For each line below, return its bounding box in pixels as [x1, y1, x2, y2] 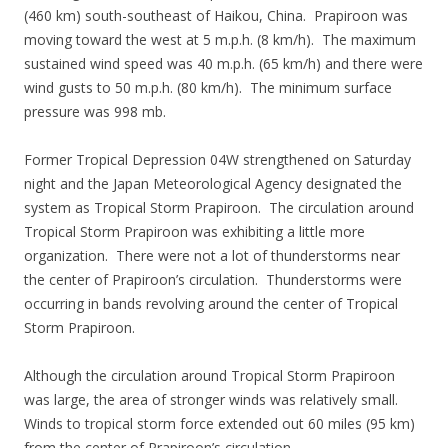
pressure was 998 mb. [24, 102, 166, 121]
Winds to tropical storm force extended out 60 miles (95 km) [24, 414, 415, 433]
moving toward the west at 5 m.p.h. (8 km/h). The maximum [24, 30, 416, 49]
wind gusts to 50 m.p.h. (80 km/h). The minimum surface [24, 78, 392, 97]
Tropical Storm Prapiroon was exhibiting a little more [24, 222, 365, 241]
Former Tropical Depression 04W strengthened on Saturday [24, 150, 411, 169]
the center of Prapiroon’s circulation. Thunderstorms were [24, 270, 402, 289]
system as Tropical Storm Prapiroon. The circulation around [24, 198, 414, 217]
